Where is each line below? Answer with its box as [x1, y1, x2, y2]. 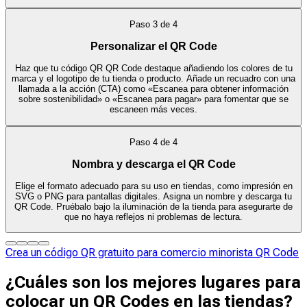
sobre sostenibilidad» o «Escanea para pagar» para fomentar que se [19, 94, 288, 105]
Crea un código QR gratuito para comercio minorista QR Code [5, 246, 299, 260]
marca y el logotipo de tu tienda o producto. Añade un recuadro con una [12, 73, 295, 84]
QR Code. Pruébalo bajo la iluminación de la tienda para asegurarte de [14, 201, 293, 212]
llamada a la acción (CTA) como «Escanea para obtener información [19, 84, 288, 95]
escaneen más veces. [110, 104, 197, 115]
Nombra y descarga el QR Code [71, 158, 236, 170]
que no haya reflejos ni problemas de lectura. [64, 212, 243, 223]
